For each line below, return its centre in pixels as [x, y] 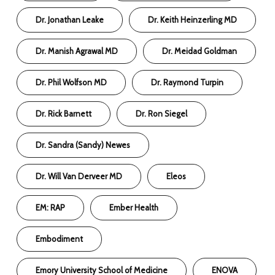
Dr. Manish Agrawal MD [77, 51]
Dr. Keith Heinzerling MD [193, 19]
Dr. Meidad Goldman [200, 51]
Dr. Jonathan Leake [70, 19]
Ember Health [134, 207]
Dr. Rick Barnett [64, 113]
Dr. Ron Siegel [162, 113]
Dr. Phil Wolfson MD [72, 82]
